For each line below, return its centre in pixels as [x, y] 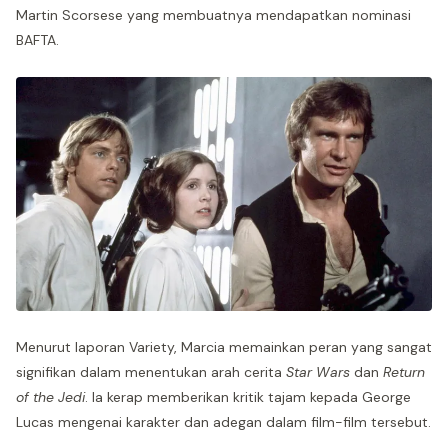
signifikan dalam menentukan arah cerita [151, 371]
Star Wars [318, 371]
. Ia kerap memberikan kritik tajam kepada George [248, 396]
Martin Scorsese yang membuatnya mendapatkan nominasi [213, 15]
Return [404, 371]
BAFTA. [37, 40]
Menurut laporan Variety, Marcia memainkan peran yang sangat [224, 346]
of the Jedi [50, 396]
